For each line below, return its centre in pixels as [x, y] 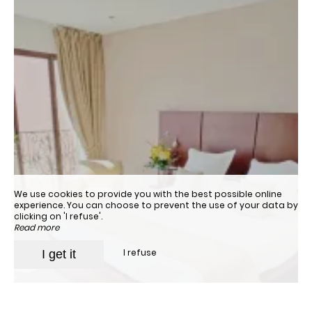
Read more [37, 227]
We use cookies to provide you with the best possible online [148, 194]
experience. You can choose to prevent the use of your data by [156, 205]
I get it [59, 254]
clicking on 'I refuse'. [58, 216]
